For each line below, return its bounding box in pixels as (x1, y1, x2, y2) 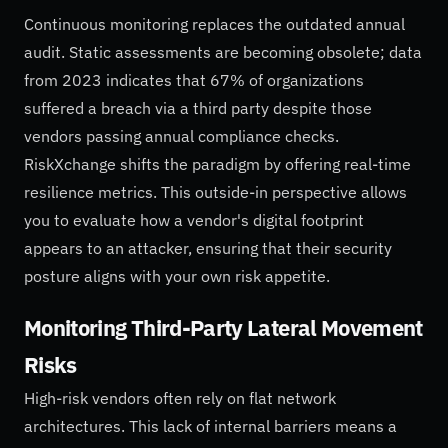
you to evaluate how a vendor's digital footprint (24, 210, 364, 231)
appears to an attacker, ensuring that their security (24, 238, 392, 259)
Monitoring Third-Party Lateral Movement (24, 313, 423, 342)
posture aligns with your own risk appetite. (24, 266, 330, 287)
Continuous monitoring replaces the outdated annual (24, 14, 405, 35)
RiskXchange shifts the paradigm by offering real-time (24, 154, 411, 175)
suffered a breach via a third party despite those (24, 98, 372, 119)
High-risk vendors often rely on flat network (24, 387, 336, 408)
